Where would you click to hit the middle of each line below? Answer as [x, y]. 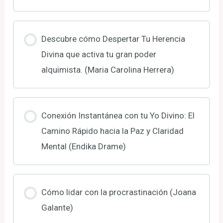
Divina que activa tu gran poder [99, 54]
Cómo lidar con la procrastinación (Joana [118, 192]
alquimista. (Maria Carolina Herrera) [108, 69]
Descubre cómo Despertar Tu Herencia [113, 39]
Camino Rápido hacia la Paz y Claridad [112, 131]
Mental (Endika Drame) [83, 146]
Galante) [57, 207]
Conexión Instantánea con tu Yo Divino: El [118, 115]
